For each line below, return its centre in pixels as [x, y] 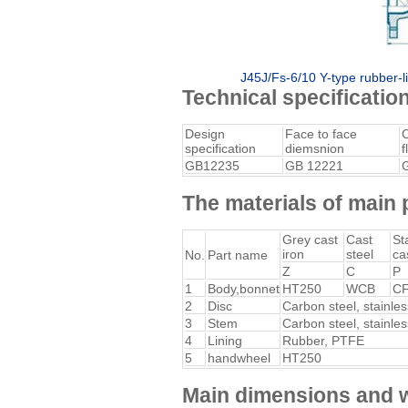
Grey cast [310, 240]
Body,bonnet [244, 289]
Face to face [321, 134]
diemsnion [315, 148]
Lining [225, 341]
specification [220, 148]
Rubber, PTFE [323, 341]
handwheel [239, 358]
